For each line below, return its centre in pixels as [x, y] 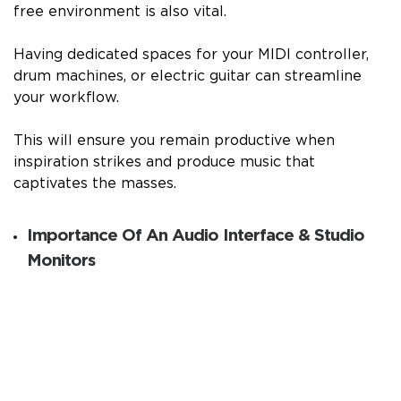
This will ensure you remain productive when [174, 141]
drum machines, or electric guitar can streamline [188, 77]
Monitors [61, 261]
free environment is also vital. [120, 12]
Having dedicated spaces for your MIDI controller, [191, 55]
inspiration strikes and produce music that [164, 162]
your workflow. [66, 98]
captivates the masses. [95, 184]
